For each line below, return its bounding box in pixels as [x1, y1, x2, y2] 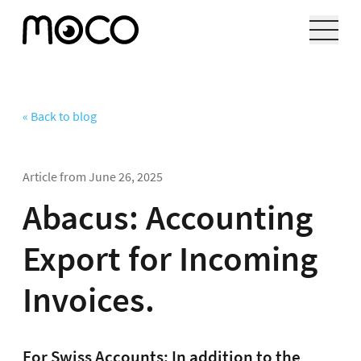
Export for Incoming [23, 236, 317, 280]
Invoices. [23, 277, 155, 322]
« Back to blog [23, 108, 97, 124]
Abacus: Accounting [23, 195, 313, 239]
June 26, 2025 [89, 168, 163, 185]
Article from [23, 168, 89, 185]
